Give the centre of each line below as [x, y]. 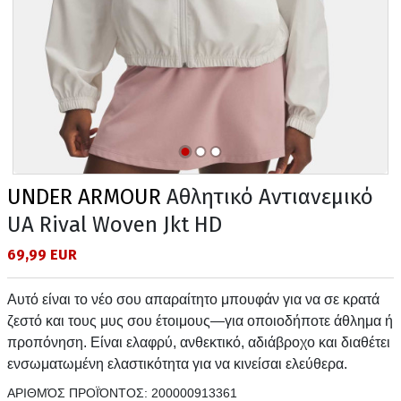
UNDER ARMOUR [84, 196]
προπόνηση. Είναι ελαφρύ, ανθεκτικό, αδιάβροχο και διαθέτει [199, 342]
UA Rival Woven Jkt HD [115, 224]
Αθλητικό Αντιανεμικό [267, 196]
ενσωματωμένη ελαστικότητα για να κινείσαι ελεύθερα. [177, 363]
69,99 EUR [42, 254]
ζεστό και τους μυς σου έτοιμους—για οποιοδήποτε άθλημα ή [200, 320]
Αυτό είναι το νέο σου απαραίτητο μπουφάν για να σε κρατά [193, 299]
